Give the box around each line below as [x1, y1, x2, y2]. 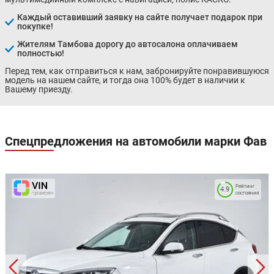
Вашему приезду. [5, 84, 73, 94]
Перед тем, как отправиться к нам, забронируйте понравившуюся [5, 65, 269, 76]
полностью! [17, 48, 64, 58]
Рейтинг [235, 183, 254, 189]
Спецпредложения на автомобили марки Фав [5, 133, 267, 149]
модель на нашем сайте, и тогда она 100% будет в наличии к [5, 75, 245, 85]
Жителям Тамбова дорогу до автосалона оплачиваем [17, 39, 238, 49]
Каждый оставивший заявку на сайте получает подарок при [17, 12, 262, 22]
